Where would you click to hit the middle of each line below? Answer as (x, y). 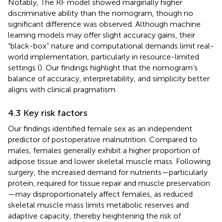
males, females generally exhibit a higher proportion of (104, 150)
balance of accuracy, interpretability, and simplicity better (109, 78)
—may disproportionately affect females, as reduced (100, 194)
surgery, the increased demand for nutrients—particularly (108, 172)
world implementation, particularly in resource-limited (104, 56)
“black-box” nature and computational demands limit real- (111, 46)
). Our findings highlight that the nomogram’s (119, 67)
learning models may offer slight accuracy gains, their (102, 35)
